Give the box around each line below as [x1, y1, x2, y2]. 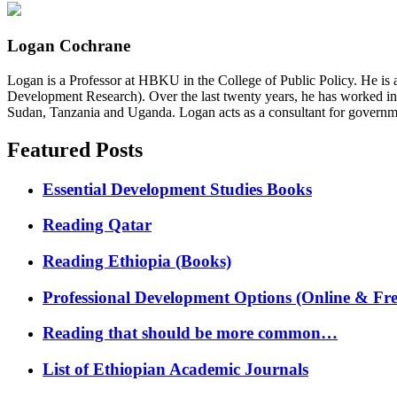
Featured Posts [7, 137, 143, 161]
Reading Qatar [43, 215, 152, 235]
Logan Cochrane [7, 36, 130, 56]
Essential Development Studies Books [43, 179, 312, 198]
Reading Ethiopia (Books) [43, 252, 231, 270]
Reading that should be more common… [43, 323, 338, 343]
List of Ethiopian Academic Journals [43, 360, 308, 379]
